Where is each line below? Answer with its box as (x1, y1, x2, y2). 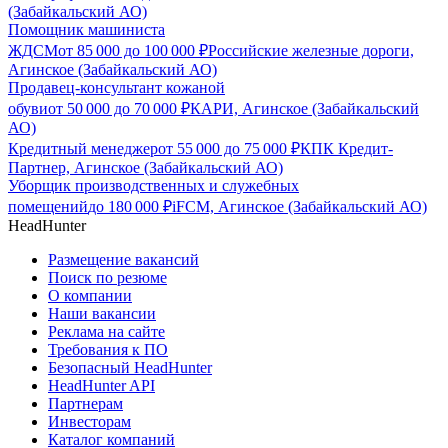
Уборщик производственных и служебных (8, 177, 299, 195)
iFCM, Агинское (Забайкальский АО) (172, 198, 427, 216)
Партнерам (48, 395, 123, 413)
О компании (48, 287, 132, 305)
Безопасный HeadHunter (48, 359, 212, 377)
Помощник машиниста (8, 21, 165, 39)
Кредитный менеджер (8, 140, 158, 158)
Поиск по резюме (48, 269, 167, 287)
